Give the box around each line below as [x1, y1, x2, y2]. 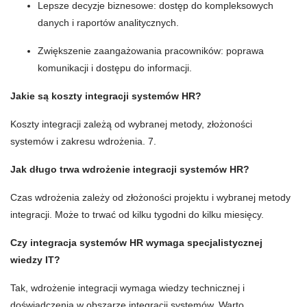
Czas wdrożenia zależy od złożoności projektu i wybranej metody [10, 192, 291, 204]
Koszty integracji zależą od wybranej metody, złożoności [10, 119, 252, 130]
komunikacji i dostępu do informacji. [38, 62, 192, 74]
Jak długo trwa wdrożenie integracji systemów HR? [10, 164, 249, 175]
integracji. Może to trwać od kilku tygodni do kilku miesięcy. [10, 209, 264, 221]
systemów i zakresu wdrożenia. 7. [10, 136, 159, 147]
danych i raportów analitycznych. [38, 17, 179, 29]
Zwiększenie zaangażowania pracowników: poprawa [38, 45, 264, 57]
